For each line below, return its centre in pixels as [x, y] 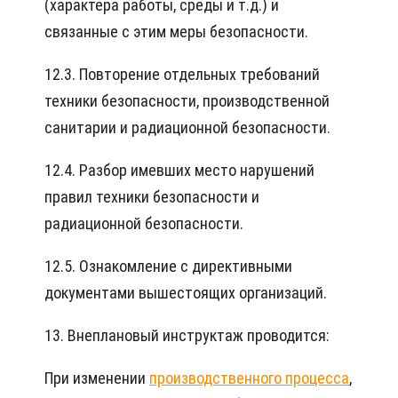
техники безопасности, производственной [187, 101]
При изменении [97, 378]
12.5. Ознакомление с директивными [168, 267]
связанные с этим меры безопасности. [176, 32]
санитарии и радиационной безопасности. [187, 128]
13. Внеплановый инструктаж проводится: [187, 336]
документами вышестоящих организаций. [186, 293]
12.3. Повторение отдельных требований [182, 75]
